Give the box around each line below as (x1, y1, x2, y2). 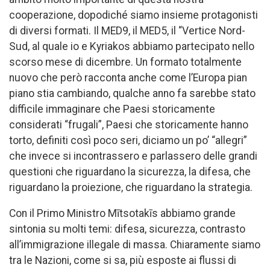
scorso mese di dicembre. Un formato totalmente (9, 55, 242, 68)
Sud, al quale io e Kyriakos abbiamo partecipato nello (9, 40, 254, 52)
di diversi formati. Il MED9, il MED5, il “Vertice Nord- (9, 24, 245, 37)
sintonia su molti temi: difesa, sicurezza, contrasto (9, 223, 245, 236)
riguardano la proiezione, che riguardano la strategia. (9, 181, 253, 193)
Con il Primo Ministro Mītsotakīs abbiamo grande (9, 207, 236, 220)
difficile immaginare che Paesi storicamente (9, 102, 215, 115)
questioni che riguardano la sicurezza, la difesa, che (9, 165, 251, 178)
